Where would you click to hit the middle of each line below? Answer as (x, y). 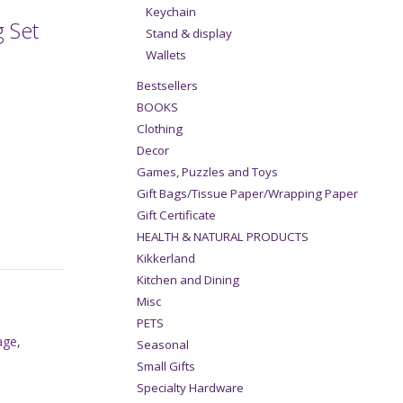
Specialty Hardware (190, 388)
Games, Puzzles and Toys (207, 172)
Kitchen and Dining (188, 280)
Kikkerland (166, 259)
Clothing (160, 129)
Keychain (171, 12)
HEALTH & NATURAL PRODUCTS (223, 237)
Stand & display (189, 34)
